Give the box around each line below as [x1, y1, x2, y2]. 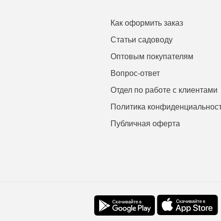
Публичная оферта [110, 119, 180, 128]
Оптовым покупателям [110, 52, 193, 61]
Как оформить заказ [110, 18, 183, 27]
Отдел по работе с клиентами [110, 85, 218, 94]
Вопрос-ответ [110, 69, 160, 77]
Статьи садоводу [110, 35, 173, 44]
